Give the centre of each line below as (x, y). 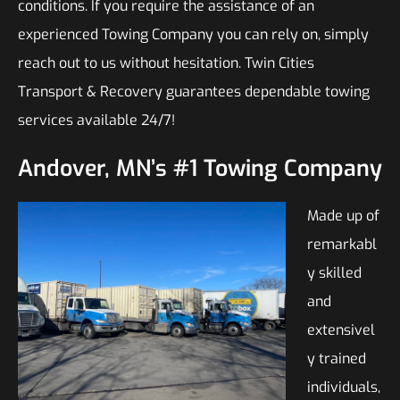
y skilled (334, 273)
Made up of (343, 216)
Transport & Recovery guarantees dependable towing (194, 92)
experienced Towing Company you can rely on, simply (193, 34)
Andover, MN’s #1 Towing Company (200, 168)
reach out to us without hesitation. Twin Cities (166, 63)
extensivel (341, 330)
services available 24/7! (96, 120)
